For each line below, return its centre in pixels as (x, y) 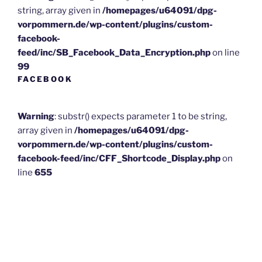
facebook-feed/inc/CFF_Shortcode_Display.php (119, 159)
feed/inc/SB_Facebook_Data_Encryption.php (114, 52)
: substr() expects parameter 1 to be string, (141, 117)
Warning (36, 117)
